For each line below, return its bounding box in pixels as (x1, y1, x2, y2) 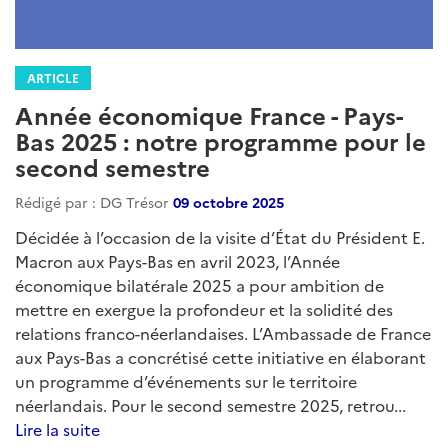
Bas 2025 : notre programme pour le (15, 124, 426, 158)
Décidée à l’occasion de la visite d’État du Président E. (15, 226, 425, 249)
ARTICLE (27, 69, 79, 87)
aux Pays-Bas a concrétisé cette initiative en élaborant (15, 346, 426, 369)
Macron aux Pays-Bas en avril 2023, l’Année (15, 250, 340, 273)
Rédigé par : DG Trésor (15, 192, 173, 213)
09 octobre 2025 (173, 192, 284, 213)
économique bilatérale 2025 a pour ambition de (15, 274, 384, 297)
